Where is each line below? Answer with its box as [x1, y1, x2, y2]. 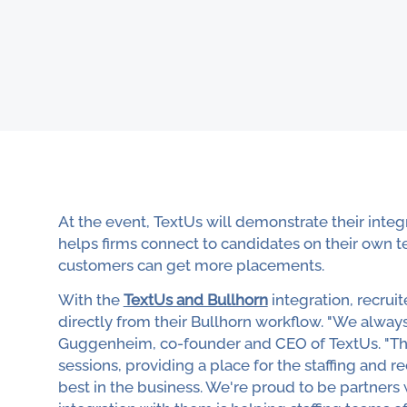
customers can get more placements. [57, 255, 324, 274]
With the [57, 291, 124, 310]
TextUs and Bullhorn [123, 291, 268, 310]
